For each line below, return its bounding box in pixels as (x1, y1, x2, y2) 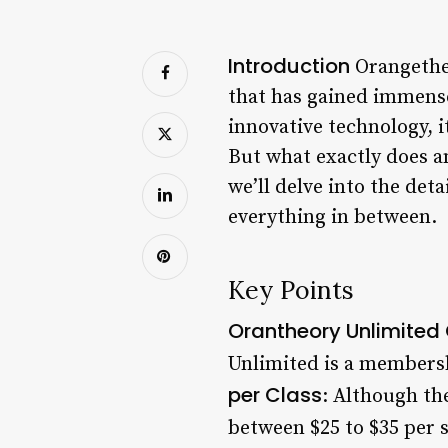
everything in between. (228, 204, 437, 230)
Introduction (228, 51, 350, 80)
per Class (228, 380, 322, 409)
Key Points (228, 273, 354, 306)
